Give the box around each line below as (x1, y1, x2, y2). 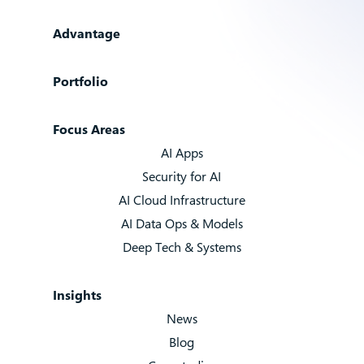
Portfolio (52, 72, 108, 90)
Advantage (52, 24, 120, 42)
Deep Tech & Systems (122, 238, 241, 256)
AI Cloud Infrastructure (118, 191, 245, 209)
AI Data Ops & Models (120, 214, 243, 232)
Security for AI (142, 167, 222, 185)
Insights (52, 286, 102, 304)
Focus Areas (52, 120, 125, 138)
